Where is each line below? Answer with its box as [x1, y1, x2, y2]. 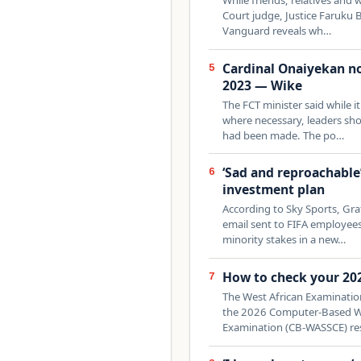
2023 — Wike [222, 76, 303, 94]
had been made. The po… [222, 127, 345, 143]
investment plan [222, 180, 326, 199]
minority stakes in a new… [222, 232, 346, 247]
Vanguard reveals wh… [222, 23, 332, 38]
